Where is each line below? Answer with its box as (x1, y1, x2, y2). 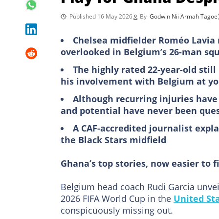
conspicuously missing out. (61, 204, 173, 216)
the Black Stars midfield (61, 133, 166, 146)
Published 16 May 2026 (69, 12, 132, 21)
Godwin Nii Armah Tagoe (150, 12, 218, 21)
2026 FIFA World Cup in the (61, 192, 174, 204)
